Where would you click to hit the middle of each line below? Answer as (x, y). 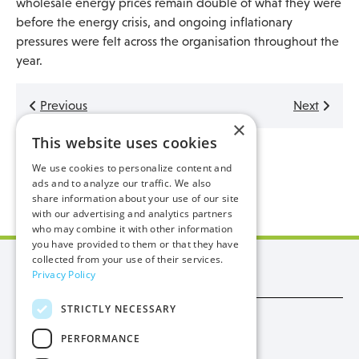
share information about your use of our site (136, 198)
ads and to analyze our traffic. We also (122, 183)
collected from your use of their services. (128, 259)
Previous (64, 105)
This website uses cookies (125, 143)
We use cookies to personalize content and (132, 168)
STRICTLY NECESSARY (119, 309)
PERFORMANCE (101, 338)
